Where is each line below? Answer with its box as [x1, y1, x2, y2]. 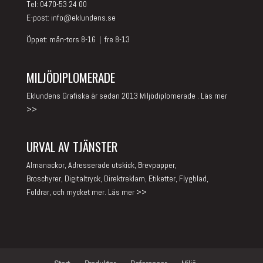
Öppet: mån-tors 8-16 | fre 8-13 [26, 34, 130, 45]
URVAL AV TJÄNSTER [26, 137, 117, 156]
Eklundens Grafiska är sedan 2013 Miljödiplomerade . [26, 90, 201, 101]
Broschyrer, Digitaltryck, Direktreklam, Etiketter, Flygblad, [26, 173, 208, 184]
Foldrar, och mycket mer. [26, 186, 108, 197]
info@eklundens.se [50, 12, 116, 23]
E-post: [26, 12, 51, 23]
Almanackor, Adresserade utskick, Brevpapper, [26, 159, 177, 170]
